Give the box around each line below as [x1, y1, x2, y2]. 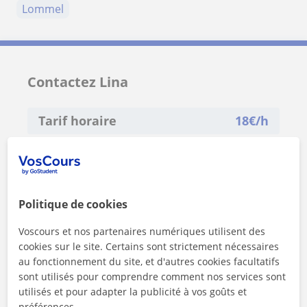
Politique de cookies [19, 197, 128, 212]
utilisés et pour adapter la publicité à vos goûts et [19, 285, 247, 298]
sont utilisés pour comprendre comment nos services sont [19, 270, 286, 283]
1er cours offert [38, 144, 122, 160]
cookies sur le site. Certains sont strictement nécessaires [19, 240, 280, 253]
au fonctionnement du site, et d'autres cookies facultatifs [19, 255, 280, 268]
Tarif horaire [38, 112, 116, 129]
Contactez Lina [27, 72, 128, 91]
